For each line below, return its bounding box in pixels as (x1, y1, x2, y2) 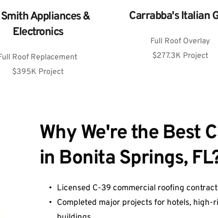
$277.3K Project (152, 51, 208, 61)
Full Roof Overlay (150, 36, 210, 47)
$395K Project (12, 67, 64, 77)
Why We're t (39, 121, 138, 146)
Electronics (13, 25, 63, 40)
